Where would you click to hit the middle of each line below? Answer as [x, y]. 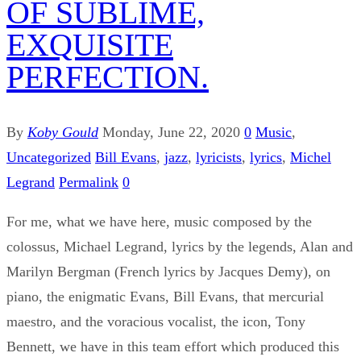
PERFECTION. [108, 77]
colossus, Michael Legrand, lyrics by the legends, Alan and [180, 246]
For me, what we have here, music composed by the [159, 221]
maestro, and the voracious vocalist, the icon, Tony [156, 321]
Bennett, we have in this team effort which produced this [173, 346]
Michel [311, 157]
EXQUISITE [90, 44]
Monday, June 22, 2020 [171, 132]
